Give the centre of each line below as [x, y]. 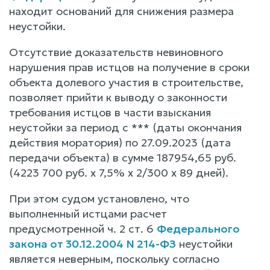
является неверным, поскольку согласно [114, 259]
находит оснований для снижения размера [121, 11]
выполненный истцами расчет [88, 213]
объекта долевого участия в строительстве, [126, 82]
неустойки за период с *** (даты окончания [125, 127]
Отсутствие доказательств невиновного [116, 52]
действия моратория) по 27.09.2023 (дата [120, 142]
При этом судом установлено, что [99, 198]
